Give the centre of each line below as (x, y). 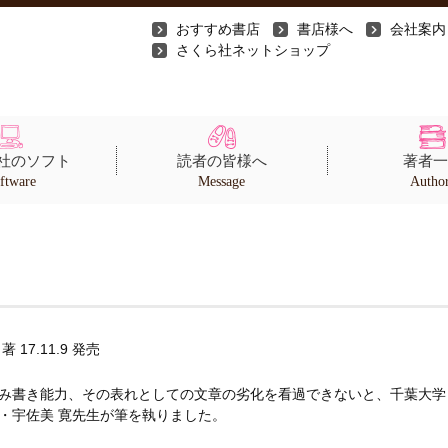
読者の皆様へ (221, 161)
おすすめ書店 (218, 29)
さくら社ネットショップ (253, 50)
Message (221, 181)
